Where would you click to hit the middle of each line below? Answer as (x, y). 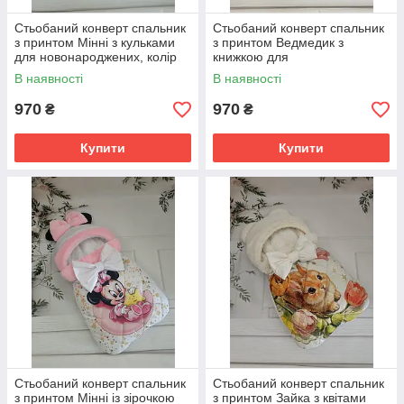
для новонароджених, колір (96, 57)
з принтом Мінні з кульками (95, 42)
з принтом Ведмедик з (278, 42)
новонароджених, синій (282, 71)
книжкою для (251, 57)
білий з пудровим (65, 71)
